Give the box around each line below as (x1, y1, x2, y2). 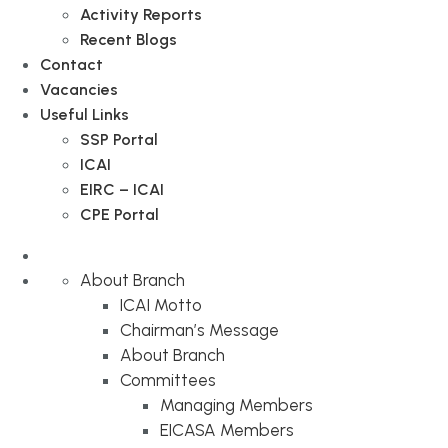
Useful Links (40, 105, 129, 124)
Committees (120, 370, 216, 390)
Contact (40, 55, 103, 74)
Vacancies (40, 80, 118, 99)
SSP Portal (80, 130, 158, 149)
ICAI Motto (120, 295, 202, 315)
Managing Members (160, 395, 313, 415)
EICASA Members (160, 420, 294, 440)
